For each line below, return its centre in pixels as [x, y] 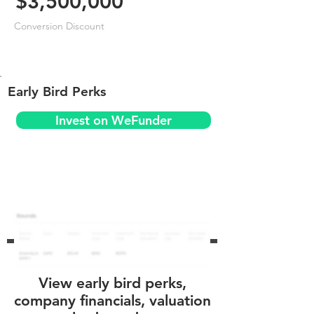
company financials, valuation [112, 300]
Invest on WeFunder [114, 120]
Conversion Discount [59, 26]
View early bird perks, [112, 283]
